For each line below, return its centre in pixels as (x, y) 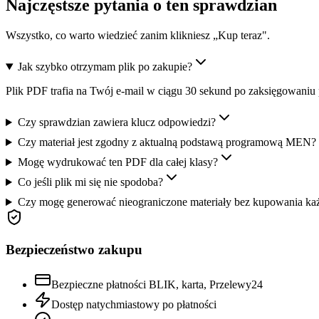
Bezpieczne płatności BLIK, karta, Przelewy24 (157, 284)
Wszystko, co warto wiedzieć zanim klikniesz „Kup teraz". (138, 36)
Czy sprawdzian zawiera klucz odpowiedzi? (116, 122)
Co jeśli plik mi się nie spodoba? (90, 182)
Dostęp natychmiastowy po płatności (134, 304)
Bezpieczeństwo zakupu (74, 249)
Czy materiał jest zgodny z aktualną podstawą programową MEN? (167, 142)
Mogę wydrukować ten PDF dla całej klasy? (117, 162)
